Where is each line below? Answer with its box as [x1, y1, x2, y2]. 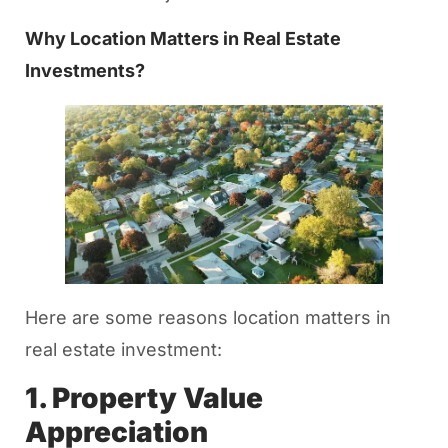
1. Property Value [24, 380, 263, 415]
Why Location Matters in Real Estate [24, 28, 341, 49]
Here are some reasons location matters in [24, 307, 391, 329]
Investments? [24, 60, 145, 81]
